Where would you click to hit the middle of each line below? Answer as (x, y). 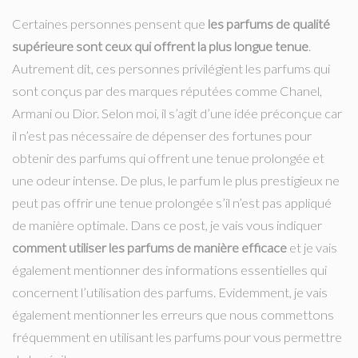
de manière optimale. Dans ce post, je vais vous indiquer (167, 225)
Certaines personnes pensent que (110, 24)
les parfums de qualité (269, 24)
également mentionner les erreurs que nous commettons (173, 314)
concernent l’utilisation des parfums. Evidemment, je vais (170, 292)
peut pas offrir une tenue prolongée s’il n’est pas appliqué (172, 203)
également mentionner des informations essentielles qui (169, 270)
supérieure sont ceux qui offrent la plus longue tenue (160, 46)
